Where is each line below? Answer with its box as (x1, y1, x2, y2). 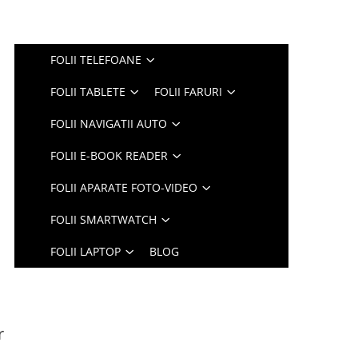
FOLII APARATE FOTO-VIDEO (50, 180, 198, 195)
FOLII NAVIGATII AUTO (50, 116, 168, 131)
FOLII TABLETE (50, 84, 126, 99)
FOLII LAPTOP (50, 244, 121, 259)
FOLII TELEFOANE (50, 52, 142, 67)
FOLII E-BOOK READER (50, 148, 169, 163)
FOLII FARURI (154, 84, 223, 99)
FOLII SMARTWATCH (50, 212, 157, 227)
